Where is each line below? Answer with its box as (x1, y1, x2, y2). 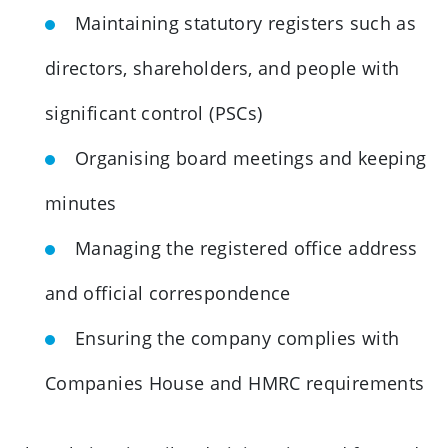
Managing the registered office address (75, 235, 418, 260)
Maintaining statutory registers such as (75, 10, 417, 35)
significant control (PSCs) (45, 100, 263, 125)
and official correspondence (45, 280, 291, 305)
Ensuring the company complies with (75, 325, 400, 350)
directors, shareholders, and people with (45, 55, 400, 80)
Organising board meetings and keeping (75, 145, 427, 170)
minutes (45, 190, 117, 215)
